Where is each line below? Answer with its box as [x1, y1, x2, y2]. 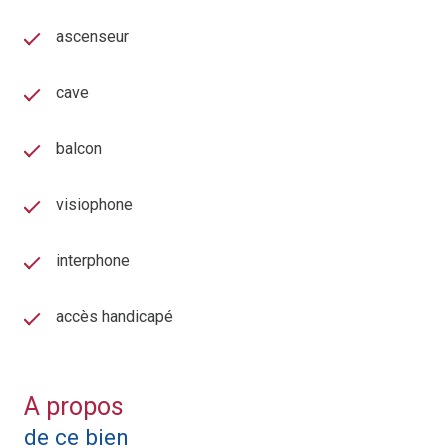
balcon [56, 139, 102, 159]
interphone [56, 251, 130, 271]
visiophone [56, 195, 133, 215]
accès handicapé [56, 307, 173, 327]
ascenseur [56, 27, 129, 47]
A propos [24, 392, 124, 422]
